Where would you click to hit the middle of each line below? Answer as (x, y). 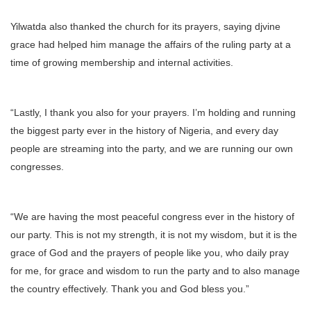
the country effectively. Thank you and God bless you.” (130, 288)
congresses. (37, 166)
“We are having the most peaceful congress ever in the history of (152, 216)
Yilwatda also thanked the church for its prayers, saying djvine (145, 26)
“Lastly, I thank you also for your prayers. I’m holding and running (153, 112)
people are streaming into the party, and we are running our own (152, 148)
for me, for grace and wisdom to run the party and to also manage (155, 270)
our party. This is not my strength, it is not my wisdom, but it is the (154, 234)
